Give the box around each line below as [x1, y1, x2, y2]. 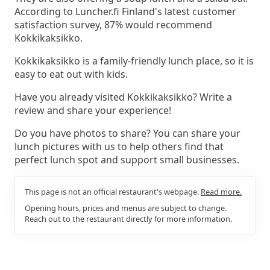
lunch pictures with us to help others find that [14, 139, 224, 153]
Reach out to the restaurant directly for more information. [25, 213, 232, 224]
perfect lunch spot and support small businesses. [14, 152, 239, 166]
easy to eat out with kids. [14, 67, 128, 81]
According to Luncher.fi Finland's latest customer [14, 4, 236, 18]
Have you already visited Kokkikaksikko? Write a [14, 90, 232, 104]
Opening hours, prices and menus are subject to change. [25, 202, 227, 213]
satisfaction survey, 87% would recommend [14, 17, 212, 31]
